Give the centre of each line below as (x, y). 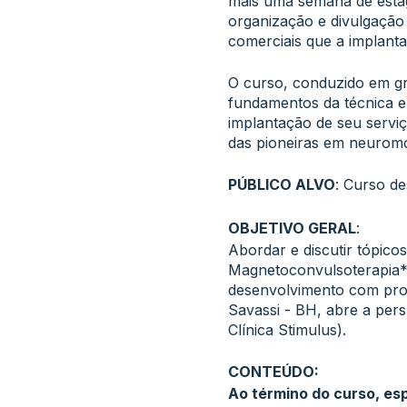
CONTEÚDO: (273, 372)
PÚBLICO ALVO (281, 184)
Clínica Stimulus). (287, 330)
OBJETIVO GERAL (292, 228)
